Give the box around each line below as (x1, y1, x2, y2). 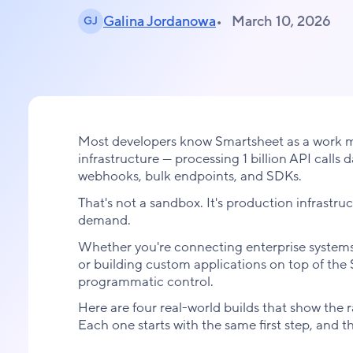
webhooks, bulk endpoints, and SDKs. (77, 167, 302, 186)
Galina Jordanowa (102, 11, 216, 31)
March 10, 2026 (228, 11, 331, 31)
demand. (77, 210, 131, 229)
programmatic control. (77, 272, 214, 291)
